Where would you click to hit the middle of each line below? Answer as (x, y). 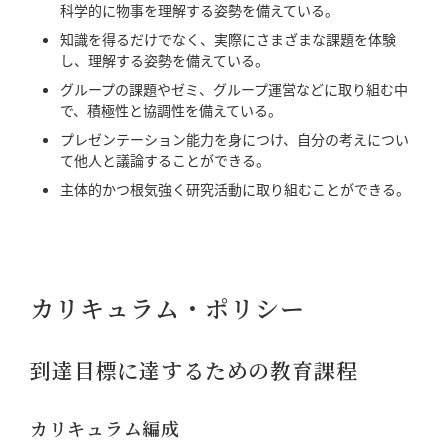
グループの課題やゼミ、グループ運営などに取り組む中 (234, 89)
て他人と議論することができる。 (165, 160)
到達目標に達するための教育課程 (194, 370)
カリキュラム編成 (105, 428)
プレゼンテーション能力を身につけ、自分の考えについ (234, 139)
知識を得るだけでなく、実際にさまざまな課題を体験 (228, 39)
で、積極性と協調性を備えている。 (171, 110)
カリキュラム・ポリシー (167, 307)
